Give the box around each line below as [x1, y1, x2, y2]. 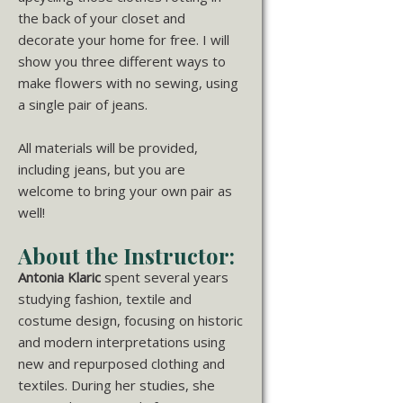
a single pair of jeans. [18, 94, 148, 113]
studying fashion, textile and [18, 289, 192, 308]
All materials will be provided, [18, 138, 198, 157]
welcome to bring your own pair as [18, 181, 232, 200]
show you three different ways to [18, 51, 226, 70]
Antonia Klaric [18, 267, 101, 286]
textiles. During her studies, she [18, 375, 215, 394]
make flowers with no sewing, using [18, 73, 238, 92]
